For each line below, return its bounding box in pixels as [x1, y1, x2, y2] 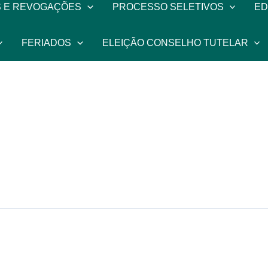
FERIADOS [22, 38, 72, 48]
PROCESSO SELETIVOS [112, 2, 224, 12]
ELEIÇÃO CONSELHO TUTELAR [102, 38, 248, 48]
